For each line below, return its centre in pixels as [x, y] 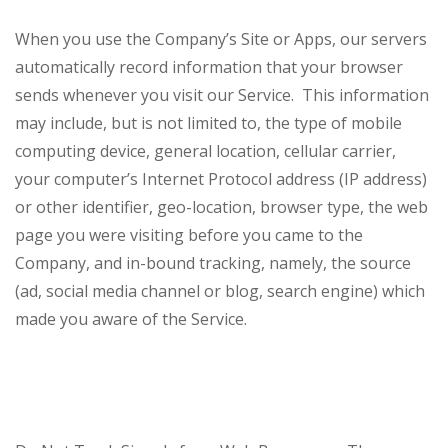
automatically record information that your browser [209, 67]
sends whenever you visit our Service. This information [222, 95]
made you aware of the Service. [135, 319]
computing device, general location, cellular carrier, [205, 151]
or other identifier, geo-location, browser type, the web [221, 207]
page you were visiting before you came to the [189, 235]
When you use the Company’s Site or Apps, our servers [221, 39]
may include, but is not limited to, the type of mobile [208, 123]
